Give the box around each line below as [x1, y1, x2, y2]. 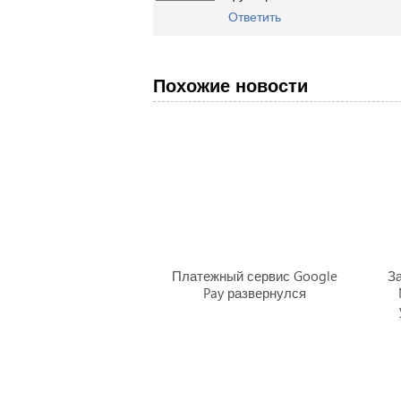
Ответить [227, 8, 281, 25]
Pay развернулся [202, 284, 306, 302]
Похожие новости [152, 76, 308, 96]
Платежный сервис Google [171, 267, 337, 285]
